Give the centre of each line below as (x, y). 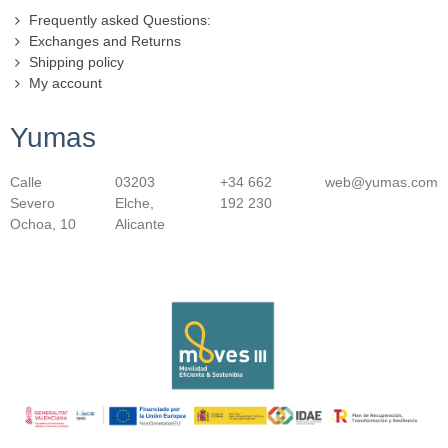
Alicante (140, 224)
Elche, (134, 203)
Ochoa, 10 (43, 224)
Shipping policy (76, 62)
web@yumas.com (381, 182)
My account (65, 83)
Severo (32, 203)
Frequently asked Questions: (120, 20)
